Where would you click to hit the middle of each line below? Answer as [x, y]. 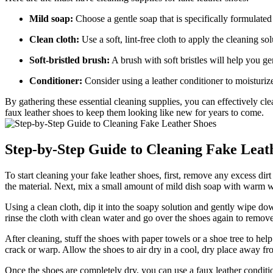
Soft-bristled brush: [69, 60]
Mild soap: [51, 19]
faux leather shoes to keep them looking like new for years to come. [134, 113]
